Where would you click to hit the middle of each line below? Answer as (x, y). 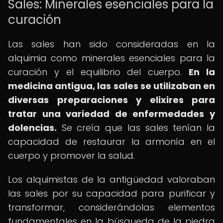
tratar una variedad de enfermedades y (111, 114)
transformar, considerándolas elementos (111, 207)
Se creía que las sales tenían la (136, 128)
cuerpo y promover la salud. (71, 156)
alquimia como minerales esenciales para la (111, 58)
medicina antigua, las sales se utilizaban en (111, 86)
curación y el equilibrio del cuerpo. (99, 72)
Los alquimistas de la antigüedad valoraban (111, 179)
